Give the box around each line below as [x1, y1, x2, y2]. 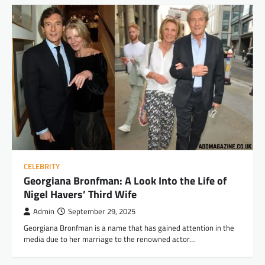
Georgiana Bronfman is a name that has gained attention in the [24, 221, 234, 234]
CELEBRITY [24, 160, 60, 172]
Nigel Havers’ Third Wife [24, 186, 137, 202]
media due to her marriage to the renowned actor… [24, 232, 195, 245]
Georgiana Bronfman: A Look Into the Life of [24, 172, 227, 189]
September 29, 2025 [68, 205, 135, 217]
